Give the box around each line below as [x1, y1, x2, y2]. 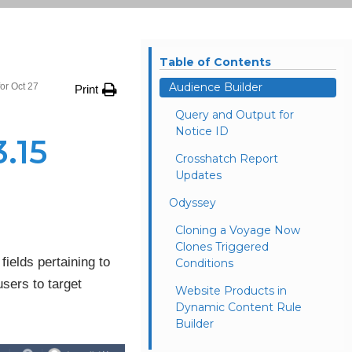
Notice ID [175, 124, 229, 139]
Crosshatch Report [175, 152, 279, 167]
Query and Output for [175, 108, 295, 123]
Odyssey [169, 196, 217, 211]
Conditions [175, 256, 234, 271]
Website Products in [175, 284, 288, 299]
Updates [175, 168, 222, 183]
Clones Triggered [175, 240, 269, 255]
